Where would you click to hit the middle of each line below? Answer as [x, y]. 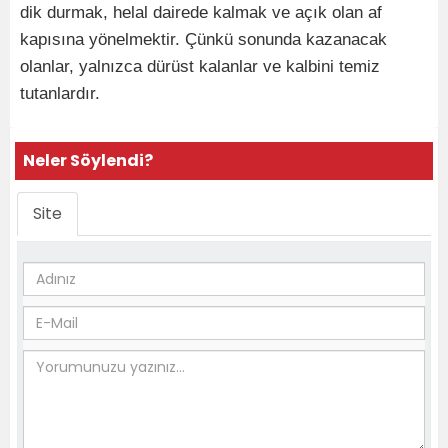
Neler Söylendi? [88, 160]
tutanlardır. [60, 93]
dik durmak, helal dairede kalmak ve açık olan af [201, 12]
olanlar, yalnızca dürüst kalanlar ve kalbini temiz [200, 66]
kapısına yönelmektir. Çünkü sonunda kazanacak [203, 39]
